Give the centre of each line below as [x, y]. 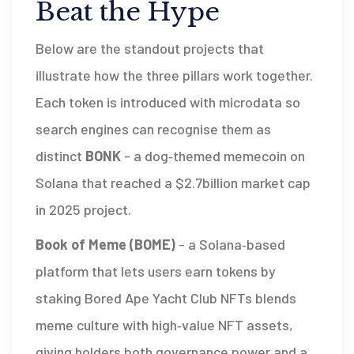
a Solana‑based [237, 245]
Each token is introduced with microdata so [168, 102]
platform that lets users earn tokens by [156, 271]
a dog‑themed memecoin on [219, 156]
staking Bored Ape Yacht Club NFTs [144, 298]
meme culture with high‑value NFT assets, [164, 325]
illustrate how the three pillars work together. [174, 75]
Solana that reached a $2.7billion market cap [173, 183]
